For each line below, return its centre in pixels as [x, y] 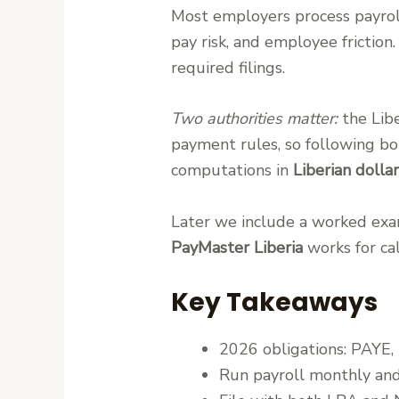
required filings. [228, 67]
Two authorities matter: [255, 119]
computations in [232, 171]
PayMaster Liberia [237, 248]
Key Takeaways [275, 302]
